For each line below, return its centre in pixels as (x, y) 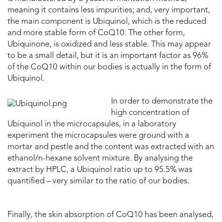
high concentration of (150, 113)
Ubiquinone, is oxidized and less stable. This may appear (109, 45)
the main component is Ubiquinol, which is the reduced (107, 22)
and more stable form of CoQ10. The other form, (96, 33)
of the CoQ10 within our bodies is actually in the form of (109, 68)
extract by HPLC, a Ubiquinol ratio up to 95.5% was (100, 170)
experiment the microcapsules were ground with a (98, 136)
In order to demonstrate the (162, 102)
